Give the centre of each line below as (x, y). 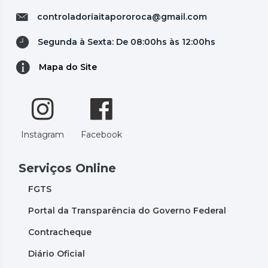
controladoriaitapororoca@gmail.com (122, 16)
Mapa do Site (68, 67)
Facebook (101, 134)
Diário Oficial (57, 253)
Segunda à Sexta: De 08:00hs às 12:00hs (127, 42)
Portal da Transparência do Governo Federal (127, 210)
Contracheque (60, 232)
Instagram (42, 134)
